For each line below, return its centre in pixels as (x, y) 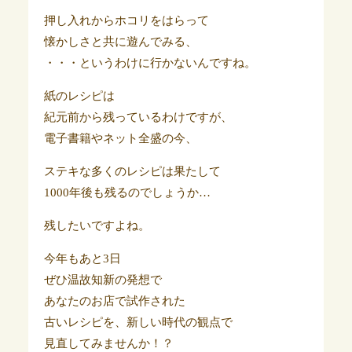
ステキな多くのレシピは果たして (132, 172)
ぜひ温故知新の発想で (103, 280)
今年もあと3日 (82, 259)
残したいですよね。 (97, 226)
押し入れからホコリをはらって (126, 21)
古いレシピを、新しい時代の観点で (138, 323)
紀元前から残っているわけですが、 (138, 117)
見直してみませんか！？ (108, 344)
